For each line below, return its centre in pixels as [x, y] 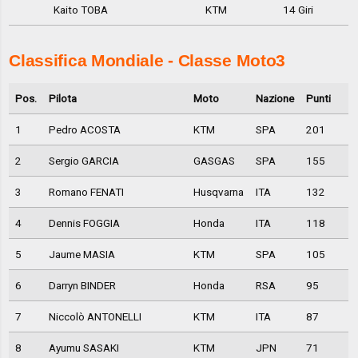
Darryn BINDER [82, 286]
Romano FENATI [86, 192]
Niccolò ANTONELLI [95, 317]
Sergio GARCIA [84, 161]
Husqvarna [218, 192]
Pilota [62, 99]
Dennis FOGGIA [84, 223]
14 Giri [298, 10]
